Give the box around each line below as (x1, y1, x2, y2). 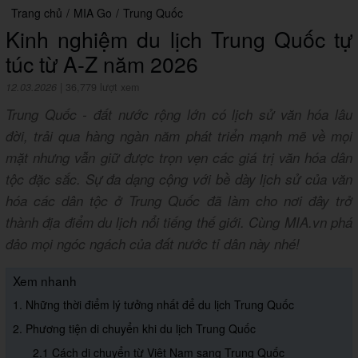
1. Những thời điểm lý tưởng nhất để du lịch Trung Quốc (13, 296, 294, 313)
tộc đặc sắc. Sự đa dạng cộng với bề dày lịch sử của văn (6, 169, 352, 189)
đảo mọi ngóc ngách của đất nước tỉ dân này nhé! (6, 234, 300, 254)
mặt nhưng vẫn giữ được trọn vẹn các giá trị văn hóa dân (6, 148, 352, 168)
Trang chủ (11, 5, 62, 22)
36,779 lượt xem (66, 80, 139, 95)
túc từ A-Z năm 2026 (6, 48, 198, 80)
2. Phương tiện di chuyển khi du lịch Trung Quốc (13, 320, 256, 337)
